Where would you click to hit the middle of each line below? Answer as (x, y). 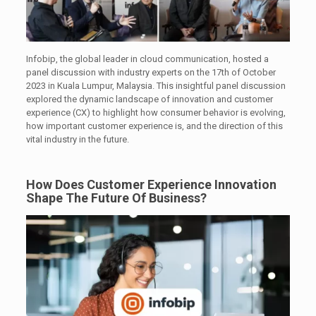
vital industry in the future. (77, 139)
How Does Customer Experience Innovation (151, 184)
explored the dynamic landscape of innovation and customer (149, 99)
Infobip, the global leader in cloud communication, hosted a (147, 59)
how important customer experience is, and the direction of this (154, 126)
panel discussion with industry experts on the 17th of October (151, 72)
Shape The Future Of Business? (116, 197)
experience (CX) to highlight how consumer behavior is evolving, (156, 112)
